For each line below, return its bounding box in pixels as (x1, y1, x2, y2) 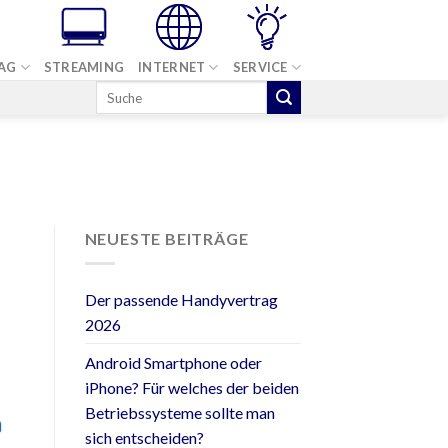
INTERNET (138, 59, 206, 75)
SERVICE (232, 59, 288, 75)
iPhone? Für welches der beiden (84, 377, 299, 397)
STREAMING (43, 59, 125, 75)
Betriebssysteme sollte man (84, 402, 275, 422)
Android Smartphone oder (84, 352, 262, 372)
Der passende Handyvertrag (84, 289, 278, 309)
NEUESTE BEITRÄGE (84, 229, 249, 249)
